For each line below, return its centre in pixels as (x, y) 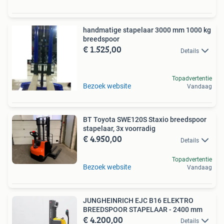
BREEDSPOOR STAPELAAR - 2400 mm (143, 209)
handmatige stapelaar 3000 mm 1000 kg (147, 30)
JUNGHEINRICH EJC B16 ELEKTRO (138, 200)
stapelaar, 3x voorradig (119, 129)
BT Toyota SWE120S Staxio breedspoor (145, 120)
